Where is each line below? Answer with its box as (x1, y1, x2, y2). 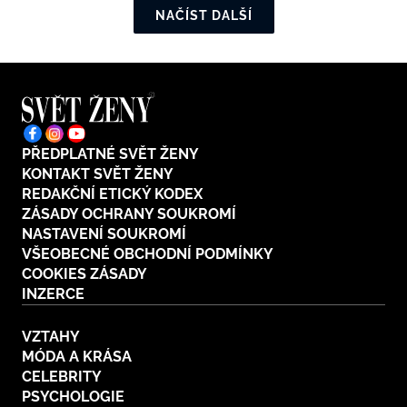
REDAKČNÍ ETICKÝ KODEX (22, 185, 203, 203)
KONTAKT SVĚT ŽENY (22, 165, 174, 184)
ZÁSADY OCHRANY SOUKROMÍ (22, 205, 236, 223)
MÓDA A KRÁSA (22, 348, 132, 366)
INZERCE (22, 285, 84, 303)
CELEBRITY (22, 368, 102, 386)
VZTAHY (22, 328, 80, 346)
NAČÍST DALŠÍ (154, 8, 253, 24)
